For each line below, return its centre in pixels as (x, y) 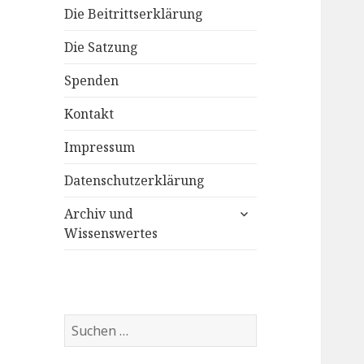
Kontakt (89, 113)
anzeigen (260, 226)
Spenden (92, 80)
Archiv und (99, 213)
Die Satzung (102, 47)
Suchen (87, 323)
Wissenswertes (111, 233)
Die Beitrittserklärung (134, 13)
